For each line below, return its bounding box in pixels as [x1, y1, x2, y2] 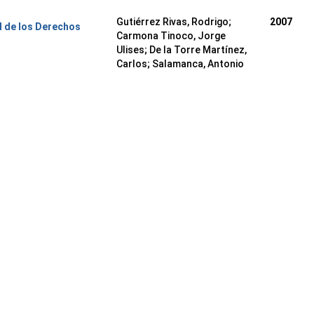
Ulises [116, 44, 144, 55]
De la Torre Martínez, [149, 44, 247, 55]
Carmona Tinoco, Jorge [116, 30, 226, 41]
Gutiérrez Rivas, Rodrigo [116, 16, 228, 27]
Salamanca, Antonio [151, 58, 244, 69]
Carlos [116, 58, 147, 69]
